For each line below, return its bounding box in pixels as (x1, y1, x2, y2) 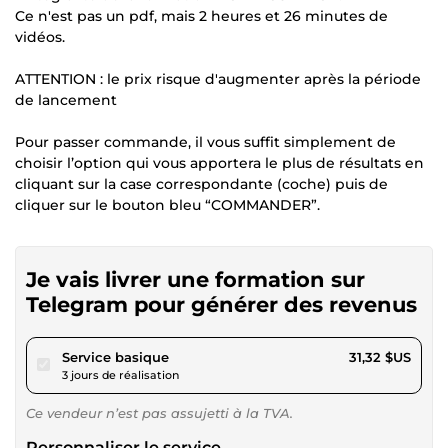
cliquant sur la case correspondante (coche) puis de (15, 174, 388, 193)
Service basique (62, 348, 169, 365)
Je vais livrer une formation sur (26, 266, 365, 292)
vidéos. (15, 27, 65, 46)
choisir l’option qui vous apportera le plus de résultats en (15, 153, 424, 172)
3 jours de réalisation (62, 367, 179, 382)
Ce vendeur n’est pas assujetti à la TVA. (26, 404, 293, 421)
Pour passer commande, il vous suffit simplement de (15, 132, 396, 151)
